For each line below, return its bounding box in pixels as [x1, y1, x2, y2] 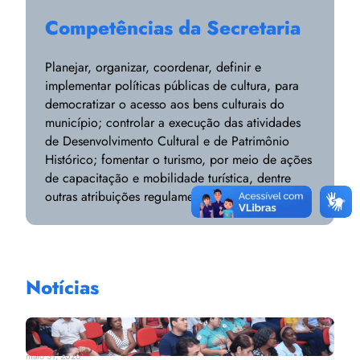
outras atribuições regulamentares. [45, 187, 229, 207]
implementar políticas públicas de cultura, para [45, 76, 299, 96]
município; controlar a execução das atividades [45, 113, 301, 133]
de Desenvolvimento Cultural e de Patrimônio [45, 132, 289, 151]
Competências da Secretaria [45, 14, 301, 43]
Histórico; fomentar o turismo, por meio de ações [45, 150, 312, 170]
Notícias [26, 273, 99, 302]
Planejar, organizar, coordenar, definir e [45, 58, 261, 77]
